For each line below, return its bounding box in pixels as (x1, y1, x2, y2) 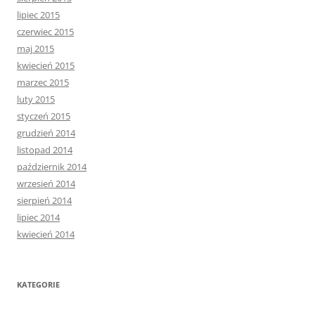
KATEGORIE (17, 279, 60, 290)
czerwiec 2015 (17, 25, 74, 39)
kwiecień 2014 (17, 228, 75, 241)
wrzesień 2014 (17, 177, 75, 191)
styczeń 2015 (17, 110, 70, 123)
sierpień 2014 (17, 194, 72, 207)
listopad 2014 (17, 143, 72, 157)
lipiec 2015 (17, 8, 60, 22)
